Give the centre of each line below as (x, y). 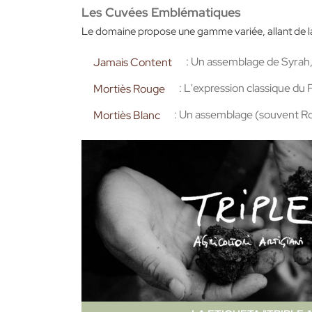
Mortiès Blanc (127, 115)
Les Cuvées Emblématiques (161, 12)
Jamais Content (133, 62)
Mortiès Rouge (129, 88)
